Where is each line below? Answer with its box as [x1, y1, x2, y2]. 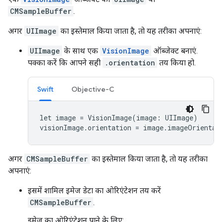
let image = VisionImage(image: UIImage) [40, 113, 198, 122]
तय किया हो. [157, 58, 196, 67]
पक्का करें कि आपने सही [28, 58, 103, 67]
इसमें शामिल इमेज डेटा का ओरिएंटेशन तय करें [28, 186, 161, 195]
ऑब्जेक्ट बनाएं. [151, 46, 198, 55]
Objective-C [71, 85, 114, 94]
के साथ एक [62, 46, 100, 55]
